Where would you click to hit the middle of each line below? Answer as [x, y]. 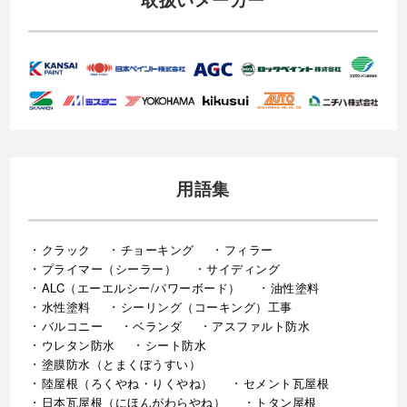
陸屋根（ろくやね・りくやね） [127, 383]
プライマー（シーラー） [109, 269]
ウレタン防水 [78, 345]
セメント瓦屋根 [286, 383]
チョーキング [157, 250]
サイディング [243, 269]
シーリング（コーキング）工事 [206, 307]
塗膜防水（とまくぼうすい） [121, 364]
